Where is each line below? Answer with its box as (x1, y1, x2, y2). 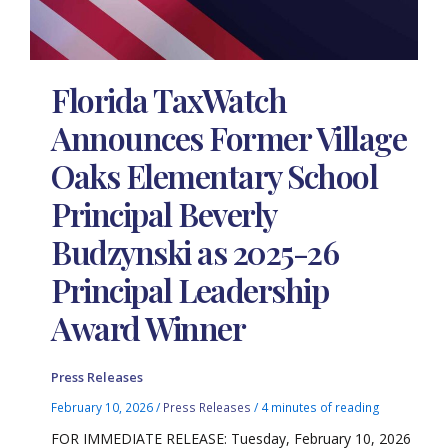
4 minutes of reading (261, 399, 381, 416)
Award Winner (51, 305, 246, 349)
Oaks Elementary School (51, 153, 378, 197)
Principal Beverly (51, 191, 276, 235)
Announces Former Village (51, 115, 407, 159)
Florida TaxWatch (51, 77, 287, 121)
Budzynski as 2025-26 (51, 229, 339, 273)
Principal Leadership (51, 267, 329, 311)
